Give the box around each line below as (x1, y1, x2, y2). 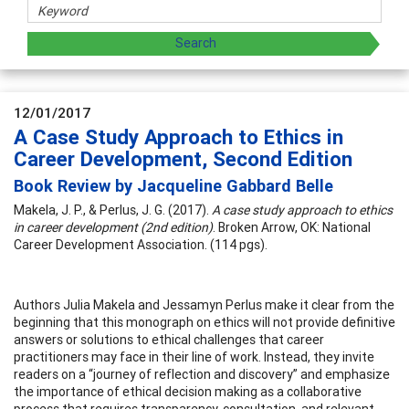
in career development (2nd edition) (14, 218, 213, 236)
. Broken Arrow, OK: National (213, 218, 371, 236)
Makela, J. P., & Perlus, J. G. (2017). (14, 201, 212, 218)
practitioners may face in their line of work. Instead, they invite (14, 348, 374, 365)
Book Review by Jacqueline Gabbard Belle (14, 174, 333, 196)
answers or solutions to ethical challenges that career (14, 330, 324, 348)
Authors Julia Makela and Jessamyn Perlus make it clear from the (14, 296, 394, 313)
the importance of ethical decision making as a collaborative (14, 383, 362, 400)
